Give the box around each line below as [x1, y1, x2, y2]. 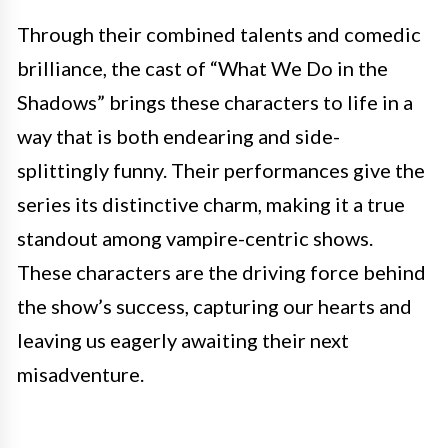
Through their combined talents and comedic [17, 22, 421, 46]
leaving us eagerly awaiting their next [17, 328, 349, 352]
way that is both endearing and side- [17, 124, 340, 148]
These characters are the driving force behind [17, 260, 426, 284]
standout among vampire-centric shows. [17, 226, 373, 250]
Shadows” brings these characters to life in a [17, 90, 413, 114]
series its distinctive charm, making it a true [17, 192, 405, 216]
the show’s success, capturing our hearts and [17, 294, 412, 318]
